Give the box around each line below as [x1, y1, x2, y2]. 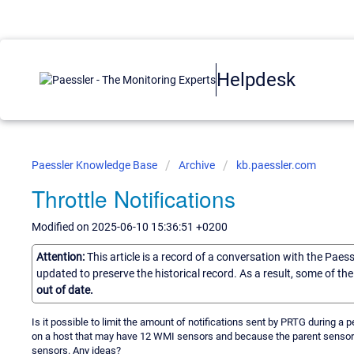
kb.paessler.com [236, 159, 316, 171]
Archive [179, 159, 215, 171]
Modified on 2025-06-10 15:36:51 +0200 [32, 220, 228, 233]
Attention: [36, 250, 87, 263]
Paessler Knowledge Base [32, 159, 160, 171]
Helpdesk [217, 68, 296, 91]
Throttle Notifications [32, 183, 235, 214]
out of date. [36, 283, 93, 296]
